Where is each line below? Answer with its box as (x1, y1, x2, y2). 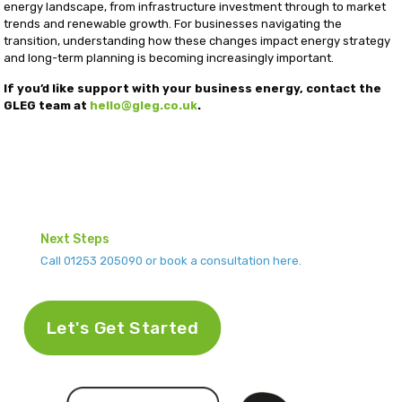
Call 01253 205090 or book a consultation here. (40, 254, 301, 268)
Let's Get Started (46, 318, 199, 339)
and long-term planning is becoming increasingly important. (4, 51, 335, 66)
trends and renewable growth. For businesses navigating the (4, 17, 343, 31)
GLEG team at (4, 99, 91, 113)
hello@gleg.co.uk (90, 99, 198, 113)
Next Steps (40, 232, 109, 248)
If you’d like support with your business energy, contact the (4, 82, 382, 96)
